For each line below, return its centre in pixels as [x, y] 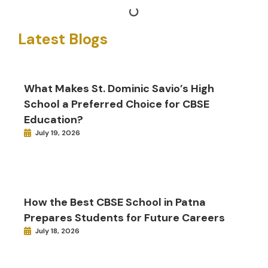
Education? [54, 119]
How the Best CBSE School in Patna [115, 202]
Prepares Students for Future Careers [124, 217]
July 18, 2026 [57, 231]
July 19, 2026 [58, 133]
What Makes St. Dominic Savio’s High [119, 88]
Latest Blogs [63, 39]
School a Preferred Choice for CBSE [117, 104]
